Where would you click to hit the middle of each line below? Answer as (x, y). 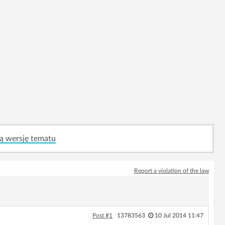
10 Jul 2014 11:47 (179, 215)
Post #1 (102, 215)
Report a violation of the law (172, 171)
